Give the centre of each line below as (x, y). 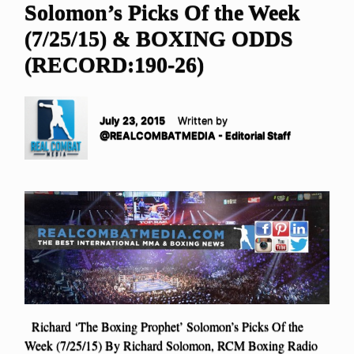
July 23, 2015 (132, 121)
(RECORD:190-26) (114, 65)
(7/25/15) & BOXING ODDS (159, 39)
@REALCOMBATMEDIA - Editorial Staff (195, 136)
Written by (203, 121)
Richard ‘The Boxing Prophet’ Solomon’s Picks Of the (164, 326)
